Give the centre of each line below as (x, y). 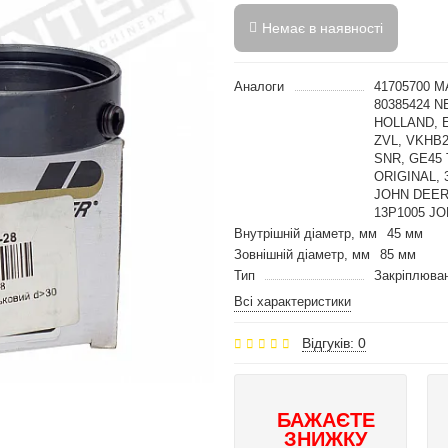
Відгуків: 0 (334, 343)
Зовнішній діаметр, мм (302, 254)
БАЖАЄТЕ (325, 420)
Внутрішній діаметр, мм (305, 233)
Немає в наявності (322, 28)
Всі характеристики (292, 301)
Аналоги (259, 86)
